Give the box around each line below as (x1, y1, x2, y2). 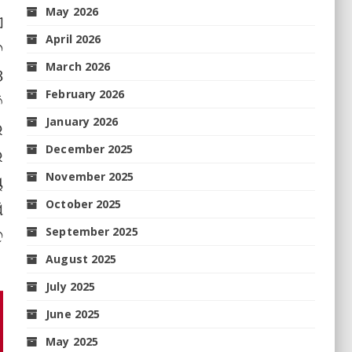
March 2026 (46, 58, 111, 74)
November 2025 (46, 168, 134, 184)
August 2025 (46, 251, 117, 266)
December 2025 (46, 141, 134, 156)
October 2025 (46, 196, 122, 211)
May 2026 (46, 3, 99, 19)
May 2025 (46, 333, 99, 349)
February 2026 (46, 86, 125, 101)
